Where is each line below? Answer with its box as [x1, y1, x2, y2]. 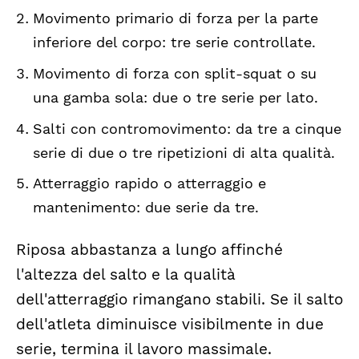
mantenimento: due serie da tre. [32, 199, 259, 216]
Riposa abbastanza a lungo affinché [16, 240, 283, 259]
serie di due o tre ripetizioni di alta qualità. [32, 143, 335, 161]
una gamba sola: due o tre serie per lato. [32, 88, 318, 106]
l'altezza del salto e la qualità [16, 265, 236, 284]
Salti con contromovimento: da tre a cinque [32, 119, 341, 137]
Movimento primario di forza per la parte [32, 10, 318, 27]
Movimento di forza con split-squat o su [32, 64, 317, 82]
